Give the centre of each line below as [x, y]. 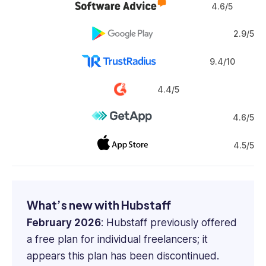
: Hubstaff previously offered [169, 223]
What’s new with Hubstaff [99, 205]
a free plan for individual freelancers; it [117, 240]
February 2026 [64, 223]
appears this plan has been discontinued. [123, 256]
